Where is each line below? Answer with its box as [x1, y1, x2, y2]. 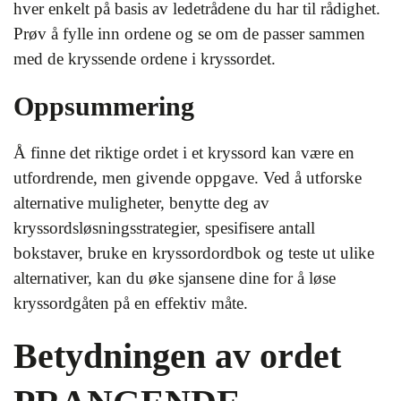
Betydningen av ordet [13, 335, 341, 376]
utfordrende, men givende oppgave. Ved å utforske [13, 167, 362, 187]
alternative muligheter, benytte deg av [13, 192, 269, 212]
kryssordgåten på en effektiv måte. [13, 293, 248, 312]
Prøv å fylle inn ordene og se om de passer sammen [13, 23, 365, 43]
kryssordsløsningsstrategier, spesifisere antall [13, 218, 315, 237]
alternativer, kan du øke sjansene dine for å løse [13, 268, 336, 287]
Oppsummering [13, 90, 194, 121]
